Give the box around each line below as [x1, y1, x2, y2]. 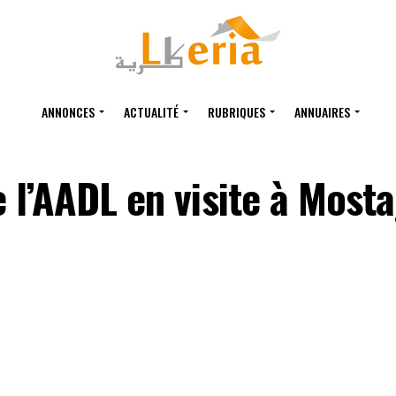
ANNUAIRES [294, 103, 350, 121]
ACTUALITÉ [124, 103, 179, 121]
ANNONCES [42, 103, 95, 121]
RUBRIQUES [208, 103, 265, 121]
